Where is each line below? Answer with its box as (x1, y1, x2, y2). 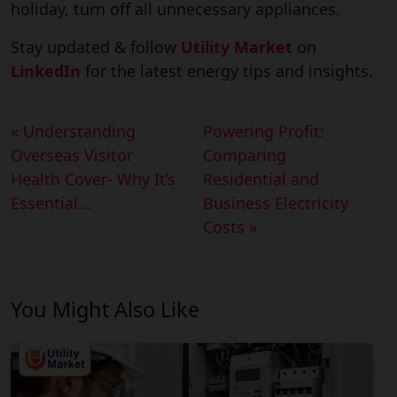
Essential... (11, 191, 91, 214)
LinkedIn (11, 59, 81, 82)
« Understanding (11, 120, 136, 142)
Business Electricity (202, 191, 348, 214)
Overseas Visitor (11, 144, 133, 166)
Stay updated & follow (11, 35, 181, 58)
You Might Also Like (11, 294, 199, 323)
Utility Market (181, 35, 292, 58)
